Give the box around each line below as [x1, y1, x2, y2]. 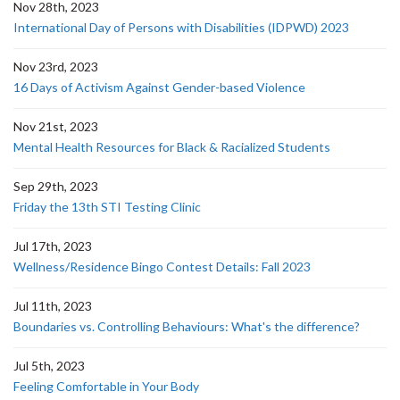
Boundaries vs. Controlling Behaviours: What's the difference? [13, 319, 360, 334]
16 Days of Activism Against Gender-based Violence [13, 79, 305, 95]
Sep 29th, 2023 [13, 179, 98, 194]
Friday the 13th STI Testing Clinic [13, 199, 201, 214]
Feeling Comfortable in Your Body [13, 379, 199, 394]
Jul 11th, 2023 [13, 298, 92, 313]
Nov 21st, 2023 [13, 119, 98, 134]
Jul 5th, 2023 [13, 358, 85, 373]
